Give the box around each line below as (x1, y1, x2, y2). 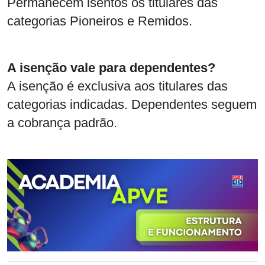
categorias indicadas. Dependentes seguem (7, 97, 257, 112)
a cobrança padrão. (7, 115, 117, 131)
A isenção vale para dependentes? (7, 60, 215, 76)
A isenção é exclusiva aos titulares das (7, 79, 228, 94)
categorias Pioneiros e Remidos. (7, 14, 192, 29)
